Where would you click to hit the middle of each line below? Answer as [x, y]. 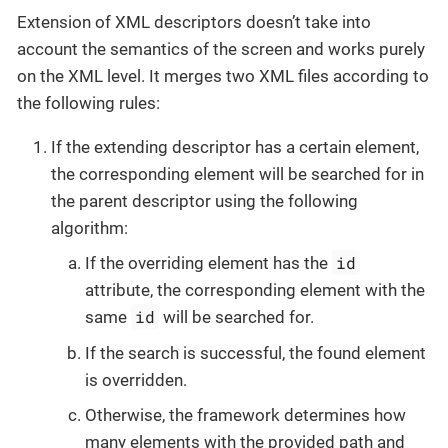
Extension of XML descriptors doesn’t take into [194, 21]
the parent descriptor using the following [204, 200]
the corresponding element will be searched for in [237, 173]
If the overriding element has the [208, 263]
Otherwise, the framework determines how [245, 415]
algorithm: [89, 227]
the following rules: [88, 102]
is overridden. [136, 379]
